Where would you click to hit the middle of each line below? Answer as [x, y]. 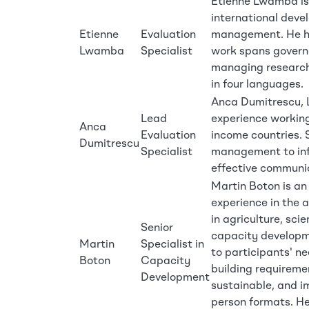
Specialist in [172, 245]
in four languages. [257, 85]
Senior [157, 228]
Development [175, 278]
